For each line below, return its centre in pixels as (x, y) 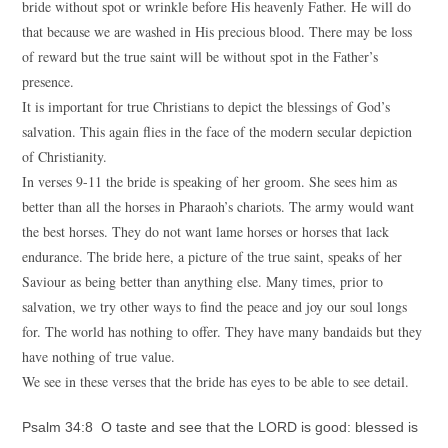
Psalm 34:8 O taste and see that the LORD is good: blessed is (220, 427)
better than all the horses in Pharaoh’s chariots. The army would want (218, 206)
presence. (48, 81)
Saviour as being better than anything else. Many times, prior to (203, 281)
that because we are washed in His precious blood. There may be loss (217, 31)
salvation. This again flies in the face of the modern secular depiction (217, 131)
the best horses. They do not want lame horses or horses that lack (206, 231)
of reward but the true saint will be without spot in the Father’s (200, 56)
